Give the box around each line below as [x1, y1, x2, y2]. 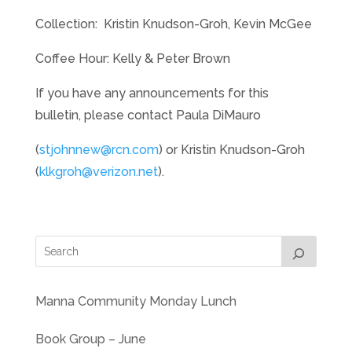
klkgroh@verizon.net [38, 164, 158, 180]
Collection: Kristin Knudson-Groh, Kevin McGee [35, 16, 312, 32]
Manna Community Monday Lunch [35, 294, 236, 310]
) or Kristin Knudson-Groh [158, 142, 305, 158]
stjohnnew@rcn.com [38, 142, 159, 158]
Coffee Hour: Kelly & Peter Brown [35, 51, 230, 67]
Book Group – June [35, 332, 146, 347]
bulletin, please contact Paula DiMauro [35, 108, 261, 123]
